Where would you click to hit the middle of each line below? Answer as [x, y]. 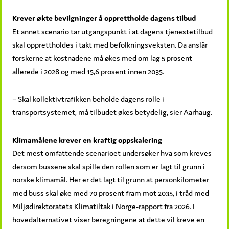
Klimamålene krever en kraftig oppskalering [87, 140]
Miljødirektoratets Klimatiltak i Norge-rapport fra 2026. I [104, 206]
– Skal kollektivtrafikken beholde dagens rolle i [88, 99]
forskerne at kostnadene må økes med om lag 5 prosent [102, 58]
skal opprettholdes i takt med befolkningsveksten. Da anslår [110, 44]
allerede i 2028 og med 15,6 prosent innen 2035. [88, 71]
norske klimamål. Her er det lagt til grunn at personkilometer [111, 179]
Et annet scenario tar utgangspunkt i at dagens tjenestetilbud [113, 31]
